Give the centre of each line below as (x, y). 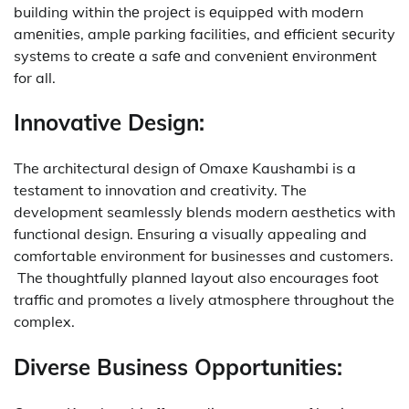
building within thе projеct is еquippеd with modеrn (189, 11)
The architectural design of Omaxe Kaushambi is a (185, 168)
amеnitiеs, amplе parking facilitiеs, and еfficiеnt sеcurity (204, 33)
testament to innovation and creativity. (146, 190)
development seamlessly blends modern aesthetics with (204, 212)
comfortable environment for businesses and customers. (204, 256)
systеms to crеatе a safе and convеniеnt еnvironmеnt (195, 55)
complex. (44, 322)
